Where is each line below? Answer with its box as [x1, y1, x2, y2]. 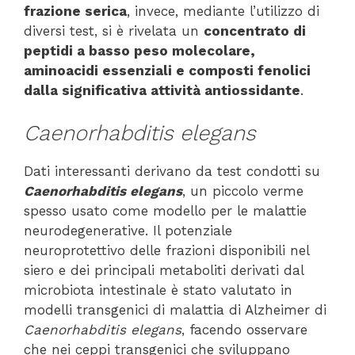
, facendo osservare [181, 322, 307, 338]
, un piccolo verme [182, 183, 303, 200]
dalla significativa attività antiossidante [24, 82, 300, 98]
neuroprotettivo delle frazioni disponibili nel [24, 242, 309, 259]
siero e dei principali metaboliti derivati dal [24, 262, 303, 279]
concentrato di [204, 22, 306, 39]
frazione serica [24, 2, 127, 19]
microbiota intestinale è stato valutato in [24, 282, 292, 299]
